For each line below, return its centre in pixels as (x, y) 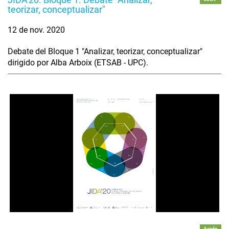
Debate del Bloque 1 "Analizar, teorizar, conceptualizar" (105, 52)
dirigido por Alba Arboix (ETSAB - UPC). (78, 63)
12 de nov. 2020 (36, 30)
